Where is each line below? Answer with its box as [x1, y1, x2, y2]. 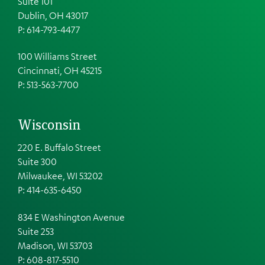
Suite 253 [18, 225, 54, 237]
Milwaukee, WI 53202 [18, 169, 103, 182]
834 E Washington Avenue [18, 211, 125, 223]
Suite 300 [18, 155, 57, 167]
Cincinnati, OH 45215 [18, 64, 102, 77]
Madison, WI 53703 [18, 239, 92, 251]
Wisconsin [18, 115, 80, 133]
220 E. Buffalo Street [18, 141, 101, 153]
